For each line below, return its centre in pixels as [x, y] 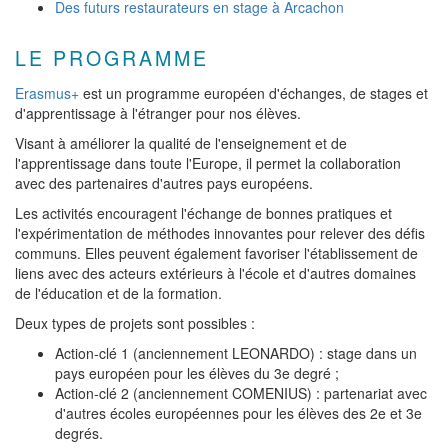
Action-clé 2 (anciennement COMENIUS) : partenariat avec [241, 393]
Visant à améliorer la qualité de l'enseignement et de [181, 143]
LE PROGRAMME [112, 57]
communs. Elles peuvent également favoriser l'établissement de [216, 253]
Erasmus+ [47, 93]
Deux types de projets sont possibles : [135, 323]
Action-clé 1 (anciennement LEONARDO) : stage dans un [236, 353]
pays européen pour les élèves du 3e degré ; [197, 373]
